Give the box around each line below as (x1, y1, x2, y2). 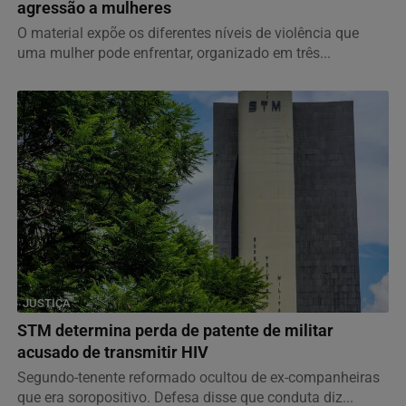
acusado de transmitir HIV (17, 343, 208, 362)
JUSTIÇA (23, 295, 71, 310)
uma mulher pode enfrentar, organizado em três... (17, 43, 331, 62)
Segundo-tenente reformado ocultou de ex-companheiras (17, 368, 380, 386)
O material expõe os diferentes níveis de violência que (17, 24, 359, 42)
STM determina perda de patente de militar (17, 321, 333, 340)
